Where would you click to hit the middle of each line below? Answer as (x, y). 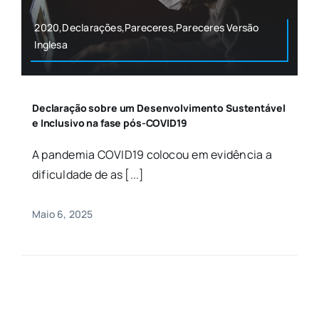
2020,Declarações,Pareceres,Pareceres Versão (147, 27)
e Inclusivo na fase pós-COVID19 (109, 122)
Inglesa (51, 44)
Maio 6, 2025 (62, 214)
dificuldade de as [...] (88, 174)
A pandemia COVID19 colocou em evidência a (152, 154)
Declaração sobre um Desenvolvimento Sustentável (158, 108)
